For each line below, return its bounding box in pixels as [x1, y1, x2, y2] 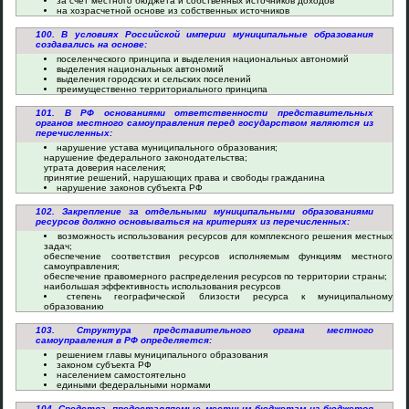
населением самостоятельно [57, 370, 186, 380]
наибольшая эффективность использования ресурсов [44, 281, 280, 291]
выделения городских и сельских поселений [57, 74, 251, 84]
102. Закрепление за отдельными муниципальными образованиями [36, 206, 373, 216]
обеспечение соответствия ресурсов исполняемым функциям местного [44, 251, 393, 261]
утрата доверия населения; [44, 163, 166, 173]
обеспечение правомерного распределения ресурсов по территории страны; [44, 271, 387, 281]
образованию [44, 301, 104, 311]
